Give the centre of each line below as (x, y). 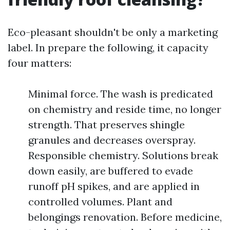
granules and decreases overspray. (112, 140)
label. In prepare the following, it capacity (108, 47)
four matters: (40, 63)
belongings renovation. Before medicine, (125, 217)
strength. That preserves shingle (107, 124)
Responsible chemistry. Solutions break (123, 155)
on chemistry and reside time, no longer (125, 109)
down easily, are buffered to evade (111, 171)
